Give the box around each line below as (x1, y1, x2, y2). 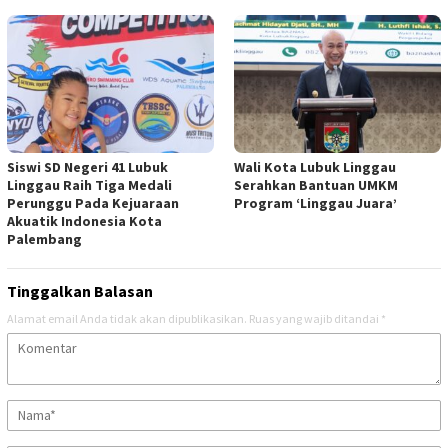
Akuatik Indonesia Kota (7, 212, 162, 231)
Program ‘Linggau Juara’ (234, 194, 397, 213)
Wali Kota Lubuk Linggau (234, 158, 396, 177)
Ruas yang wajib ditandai (249, 311, 381, 327)
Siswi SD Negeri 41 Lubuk (7, 158, 168, 177)
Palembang (7, 230, 82, 249)
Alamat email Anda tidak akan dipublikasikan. (7, 311, 247, 327)
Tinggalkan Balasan (7, 281, 153, 302)
